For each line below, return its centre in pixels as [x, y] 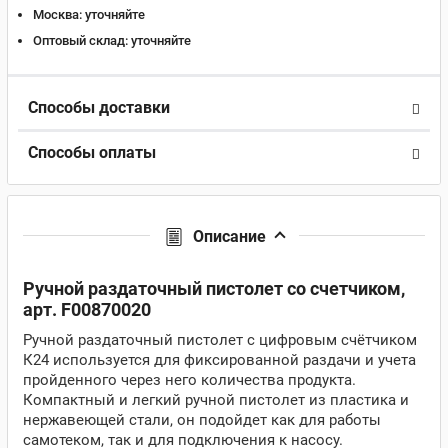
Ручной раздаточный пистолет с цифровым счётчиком [220, 340]
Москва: [57, 14]
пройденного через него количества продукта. [189, 380]
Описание [229, 236]
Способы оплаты [92, 152]
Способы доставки [99, 107]
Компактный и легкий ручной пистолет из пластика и [216, 400]
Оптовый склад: [80, 40]
